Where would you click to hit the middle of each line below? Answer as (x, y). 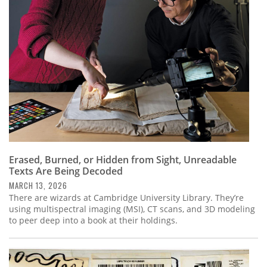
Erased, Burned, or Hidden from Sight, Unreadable (123, 159)
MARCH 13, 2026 (38, 185)
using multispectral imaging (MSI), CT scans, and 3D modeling (132, 209)
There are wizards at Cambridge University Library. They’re (126, 197)
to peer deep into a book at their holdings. (93, 220)
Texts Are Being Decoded (66, 171)
